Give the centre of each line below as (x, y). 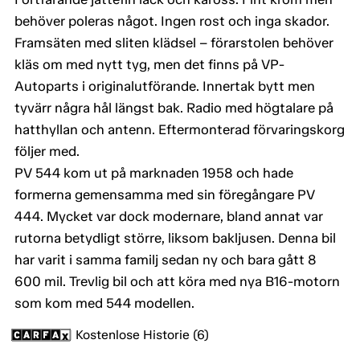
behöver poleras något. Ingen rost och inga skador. (172, 21)
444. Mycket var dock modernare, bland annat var (169, 217)
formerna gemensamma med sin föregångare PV (165, 195)
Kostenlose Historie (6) (142, 335)
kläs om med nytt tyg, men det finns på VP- (149, 65)
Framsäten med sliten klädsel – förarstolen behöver (174, 43)
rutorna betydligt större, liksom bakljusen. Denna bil (175, 238)
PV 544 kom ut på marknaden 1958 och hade (154, 173)
